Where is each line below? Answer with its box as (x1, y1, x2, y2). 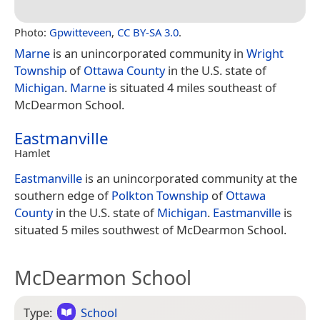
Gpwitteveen (49, 24, 111, 39)
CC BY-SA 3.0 (117, 24, 179, 39)
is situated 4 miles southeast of (106, 79, 276, 96)
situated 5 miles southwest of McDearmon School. (14, 221, 286, 238)
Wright (246, 44, 284, 61)
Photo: (14, 24, 49, 39)
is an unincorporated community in (50, 44, 246, 61)
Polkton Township (111, 186, 209, 204)
